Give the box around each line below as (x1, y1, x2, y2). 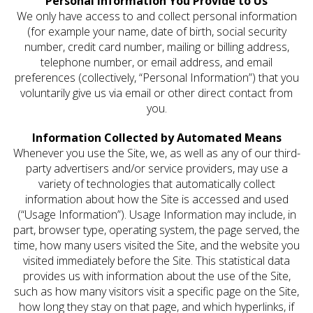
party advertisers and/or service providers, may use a (25, 161, 288, 177)
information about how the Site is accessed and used (24, 191, 289, 208)
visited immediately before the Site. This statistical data (23, 253, 290, 269)
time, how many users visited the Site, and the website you (13, 238, 300, 254)
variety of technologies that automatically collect (38, 176, 275, 192)
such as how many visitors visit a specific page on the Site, (14, 284, 299, 300)
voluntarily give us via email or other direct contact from (20, 85, 293, 101)
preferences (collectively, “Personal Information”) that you (14, 70, 299, 86)
